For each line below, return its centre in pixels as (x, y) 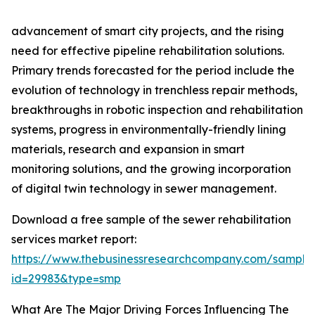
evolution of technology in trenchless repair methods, (154, 90)
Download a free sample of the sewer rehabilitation (151, 220)
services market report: (74, 239)
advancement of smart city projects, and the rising (148, 31)
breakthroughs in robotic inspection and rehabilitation (157, 110)
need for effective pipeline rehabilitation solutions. (148, 51)
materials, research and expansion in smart (128, 149)
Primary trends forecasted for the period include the (153, 71)
